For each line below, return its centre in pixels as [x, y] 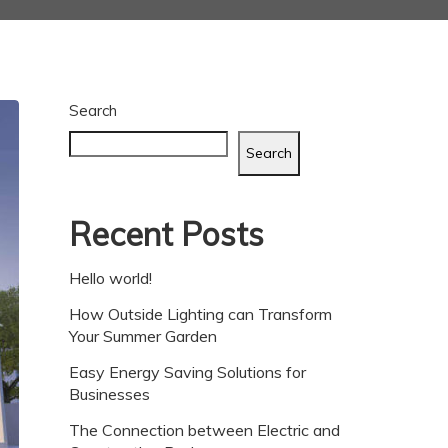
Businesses [109, 393]
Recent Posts [166, 233]
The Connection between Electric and [204, 429]
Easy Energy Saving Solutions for [187, 371]
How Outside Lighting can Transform [200, 313]
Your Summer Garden [143, 335]
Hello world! [110, 277]
